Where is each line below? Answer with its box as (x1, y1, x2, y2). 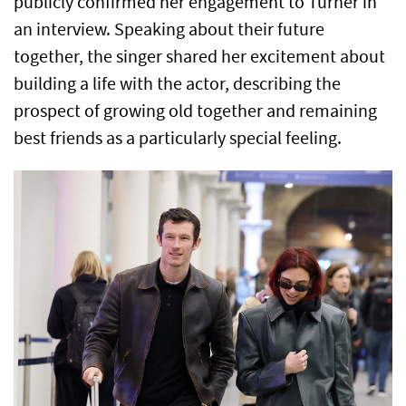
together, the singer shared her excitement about (14, 45, 385, 69)
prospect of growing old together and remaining (14, 100, 377, 123)
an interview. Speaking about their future (14, 18, 324, 42)
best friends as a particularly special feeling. (14, 127, 342, 150)
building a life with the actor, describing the (14, 72, 341, 96)
